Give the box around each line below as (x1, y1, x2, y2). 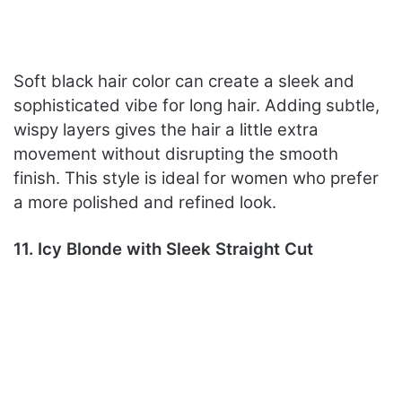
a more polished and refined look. (13, 192, 276, 214)
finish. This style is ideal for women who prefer (13, 168, 379, 189)
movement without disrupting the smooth (13, 144, 338, 165)
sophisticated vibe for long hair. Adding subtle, (13, 95, 380, 117)
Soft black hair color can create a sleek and (13, 71, 354, 92)
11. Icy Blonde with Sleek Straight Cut (13, 239, 313, 260)
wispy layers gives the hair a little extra (13, 119, 319, 141)
